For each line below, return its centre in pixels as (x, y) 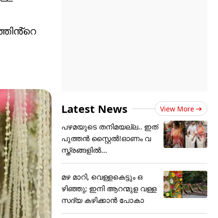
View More (177, 109)
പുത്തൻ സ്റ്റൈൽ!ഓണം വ (106, 138)
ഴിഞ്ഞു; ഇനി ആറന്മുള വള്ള (109, 188)
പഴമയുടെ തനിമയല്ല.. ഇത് (110, 127)
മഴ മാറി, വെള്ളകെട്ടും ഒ (102, 177)
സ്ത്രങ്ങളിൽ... (84, 150)
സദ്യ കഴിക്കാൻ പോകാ (103, 200)
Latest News (94, 109)
